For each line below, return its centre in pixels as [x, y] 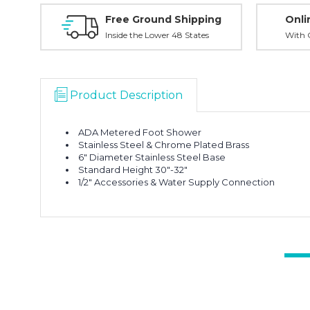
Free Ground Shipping [163, 19]
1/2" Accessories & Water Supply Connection [177, 182]
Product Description [126, 95]
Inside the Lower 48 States [157, 35]
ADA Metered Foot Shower [140, 132]
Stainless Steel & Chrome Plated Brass [164, 145]
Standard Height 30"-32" [133, 170]
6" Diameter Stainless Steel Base [152, 157]
